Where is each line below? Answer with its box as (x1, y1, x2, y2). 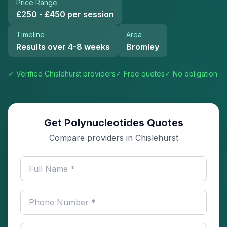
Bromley (126, 42, 159, 52)
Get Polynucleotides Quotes (44, 117, 183, 129)
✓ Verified (8, 69, 45, 78)
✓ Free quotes (116, 69, 165, 78)
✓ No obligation (165, 69, 217, 78)
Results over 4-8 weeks (16, 42, 110, 52)
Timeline (16, 30, 45, 39)
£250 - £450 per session (16, 9, 114, 19)
